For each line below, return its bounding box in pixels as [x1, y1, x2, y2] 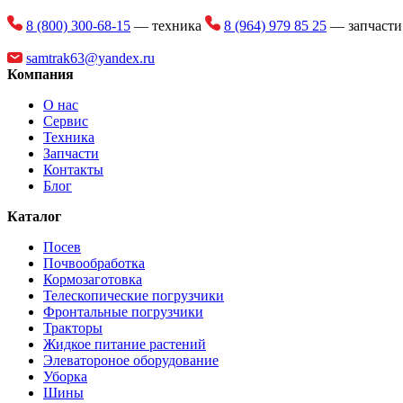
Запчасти [43, 145, 99, 161]
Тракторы [43, 319, 103, 336]
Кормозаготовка [43, 271, 142, 287]
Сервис [43, 112, 88, 129]
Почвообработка [43, 255, 145, 271]
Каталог [7, 208, 61, 224]
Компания [7, 66, 74, 82]
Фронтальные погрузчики [43, 303, 203, 319]
